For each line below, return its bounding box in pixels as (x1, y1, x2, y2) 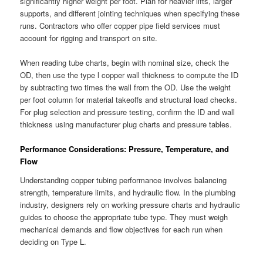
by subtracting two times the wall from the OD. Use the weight (20, 82, 231, 93)
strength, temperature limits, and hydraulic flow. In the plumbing (20, 187, 236, 198)
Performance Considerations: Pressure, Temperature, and (20, 143, 230, 155)
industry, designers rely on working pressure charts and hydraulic (20, 199, 241, 211)
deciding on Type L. (20, 236, 87, 248)
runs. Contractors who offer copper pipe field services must (20, 20, 221, 32)
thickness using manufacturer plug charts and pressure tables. (20, 119, 232, 130)
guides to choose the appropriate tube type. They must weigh (20, 211, 228, 223)
